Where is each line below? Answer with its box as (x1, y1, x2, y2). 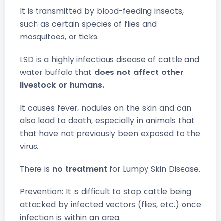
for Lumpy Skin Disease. (107, 163, 200, 175)
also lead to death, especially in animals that (20, 115, 195, 127)
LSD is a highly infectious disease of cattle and (20, 54, 199, 66)
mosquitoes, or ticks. (20, 31, 99, 43)
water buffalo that (20, 67, 94, 78)
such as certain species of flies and (20, 18, 157, 30)
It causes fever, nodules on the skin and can (20, 102, 191, 114)
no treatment (52, 163, 107, 175)
